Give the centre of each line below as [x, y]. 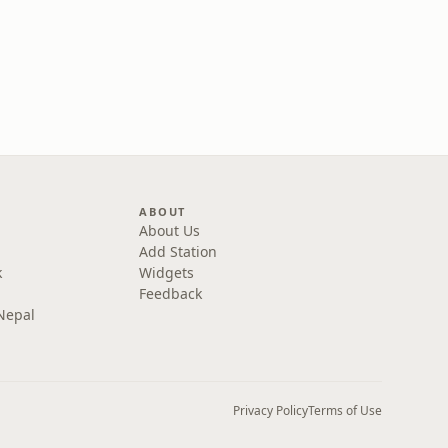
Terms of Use [345, 410]
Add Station [178, 251]
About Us [170, 230]
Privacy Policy [270, 410]
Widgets [167, 272]
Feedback [171, 293]
